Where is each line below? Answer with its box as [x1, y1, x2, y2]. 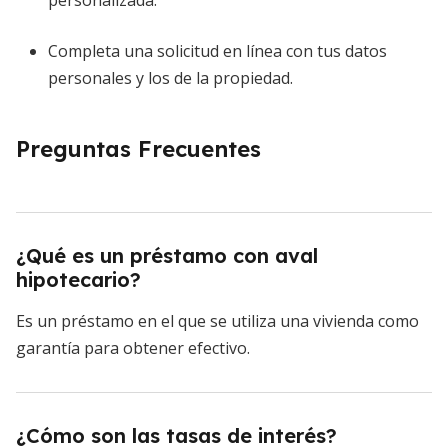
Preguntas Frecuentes [16, 135, 261, 164]
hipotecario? [16, 267, 141, 293]
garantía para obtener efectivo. [16, 337, 250, 360]
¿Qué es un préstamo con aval [16, 243, 318, 269]
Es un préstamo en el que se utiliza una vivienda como [16, 310, 419, 333]
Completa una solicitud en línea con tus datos [48, 40, 387, 63]
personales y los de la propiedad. [48, 67, 293, 90]
